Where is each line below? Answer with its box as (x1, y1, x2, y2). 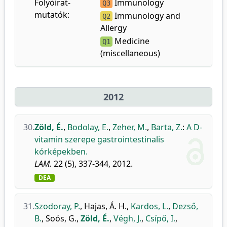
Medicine (112, 35, 150, 47)
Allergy (100, 22, 127, 33)
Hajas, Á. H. (84, 201, 127, 212)
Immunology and (112, 10, 181, 21)
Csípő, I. (145, 213, 175, 224)
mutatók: (34, 9, 69, 20)
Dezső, (172, 201, 198, 212)
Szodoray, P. (34, 201, 80, 212)
